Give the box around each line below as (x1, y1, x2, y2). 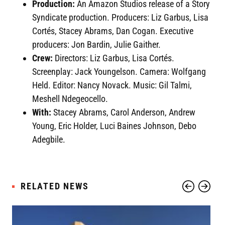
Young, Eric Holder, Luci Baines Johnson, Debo (32, 121, 196, 132)
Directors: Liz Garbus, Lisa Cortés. (53, 53, 174, 64)
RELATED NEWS (21, 181, 89, 192)
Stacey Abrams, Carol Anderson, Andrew (51, 107, 195, 118)
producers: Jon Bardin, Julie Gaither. (32, 39, 161, 50)
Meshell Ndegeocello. (32, 93, 108, 104)
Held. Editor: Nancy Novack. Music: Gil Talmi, (32, 80, 192, 91)
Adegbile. (32, 134, 65, 145)
